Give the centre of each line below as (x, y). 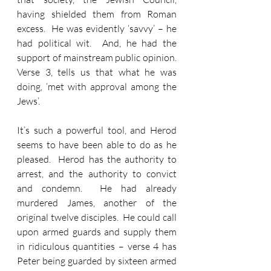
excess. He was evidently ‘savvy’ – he (97, 28)
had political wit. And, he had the (97, 43)
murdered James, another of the (97, 203)
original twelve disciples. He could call (97, 217)
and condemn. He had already (97, 188)
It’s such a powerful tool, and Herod (97, 130)
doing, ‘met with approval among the (97, 87)
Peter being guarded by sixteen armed (97, 261)
